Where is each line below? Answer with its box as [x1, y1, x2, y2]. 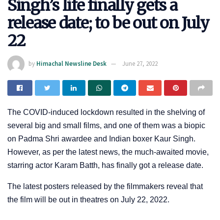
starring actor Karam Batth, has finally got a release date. [7, 161, 203, 170]
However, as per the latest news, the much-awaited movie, [7, 148, 209, 157]
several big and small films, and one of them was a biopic [7, 121, 205, 130]
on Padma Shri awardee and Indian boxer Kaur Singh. [7, 135, 195, 143]
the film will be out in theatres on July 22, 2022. [7, 195, 169, 204]
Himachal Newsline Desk [36, 59, 107, 68]
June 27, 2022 [122, 59, 158, 68]
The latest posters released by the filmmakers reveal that [7, 182, 203, 191]
